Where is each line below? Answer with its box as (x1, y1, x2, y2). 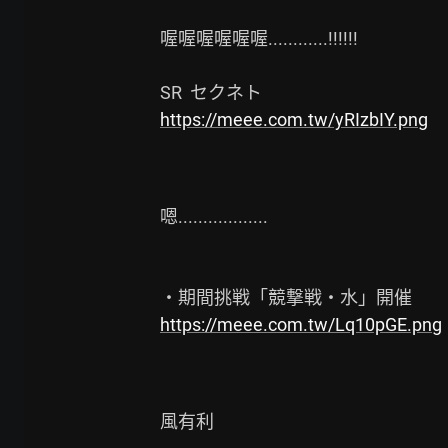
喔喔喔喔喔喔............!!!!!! (160, 28, 358, 49)
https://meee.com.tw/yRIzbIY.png (160, 109, 428, 130)
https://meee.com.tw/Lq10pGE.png (160, 314, 442, 335)
